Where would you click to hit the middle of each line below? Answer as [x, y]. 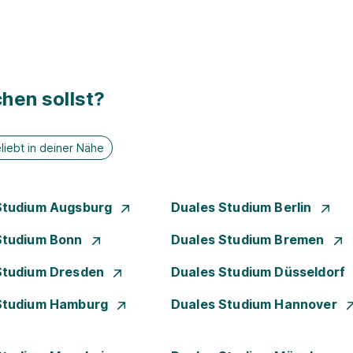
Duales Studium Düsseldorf [260, 272]
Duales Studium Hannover [256, 304]
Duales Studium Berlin [243, 207]
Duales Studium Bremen [249, 240]
